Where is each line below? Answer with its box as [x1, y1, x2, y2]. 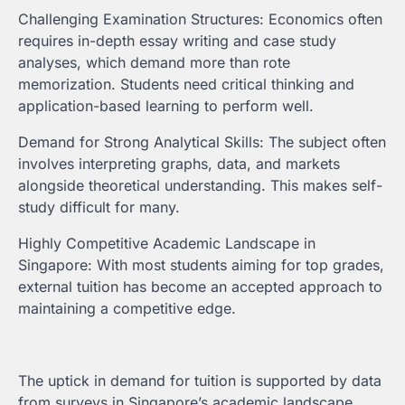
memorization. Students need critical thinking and [18, 75, 354, 94]
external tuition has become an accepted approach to [18, 278, 382, 297]
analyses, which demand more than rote [18, 53, 290, 72]
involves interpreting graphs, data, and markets [18, 155, 340, 174]
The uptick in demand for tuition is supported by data [18, 372, 381, 391]
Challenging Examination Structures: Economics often [18, 10, 382, 29]
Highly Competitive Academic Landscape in [18, 234, 316, 253]
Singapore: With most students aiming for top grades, [18, 256, 384, 275]
